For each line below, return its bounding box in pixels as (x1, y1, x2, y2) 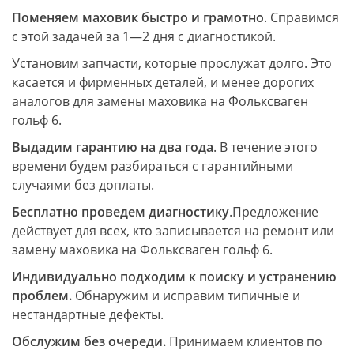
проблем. (12, 287, 75, 304)
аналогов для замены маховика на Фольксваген (12, 92, 308, 110)
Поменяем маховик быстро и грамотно (12, 9, 264, 26)
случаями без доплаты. (12, 176, 154, 194)
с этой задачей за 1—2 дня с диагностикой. (12, 28, 276, 45)
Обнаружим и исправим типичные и (75, 287, 300, 304)
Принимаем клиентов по (166, 333, 322, 350)
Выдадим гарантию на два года (12, 138, 213, 156)
